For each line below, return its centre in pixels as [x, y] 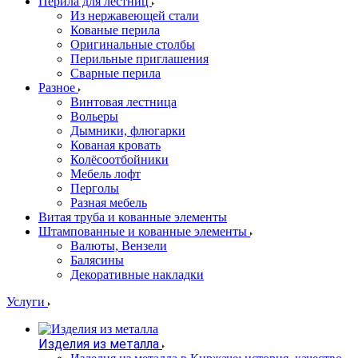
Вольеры [94, 116]
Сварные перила [115, 73]
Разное [58, 88]
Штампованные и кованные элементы [144, 231]
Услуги [27, 302]
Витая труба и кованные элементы [133, 217]
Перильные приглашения [139, 59]
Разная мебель [109, 203]
